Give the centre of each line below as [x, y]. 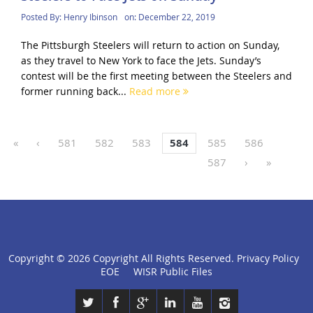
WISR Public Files [173, 271]
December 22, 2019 [176, 16]
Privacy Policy [268, 258]
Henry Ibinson [90, 16]
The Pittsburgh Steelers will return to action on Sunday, [150, 45]
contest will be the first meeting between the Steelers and [156, 75]
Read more [156, 91]
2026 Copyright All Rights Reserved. [152, 258]
